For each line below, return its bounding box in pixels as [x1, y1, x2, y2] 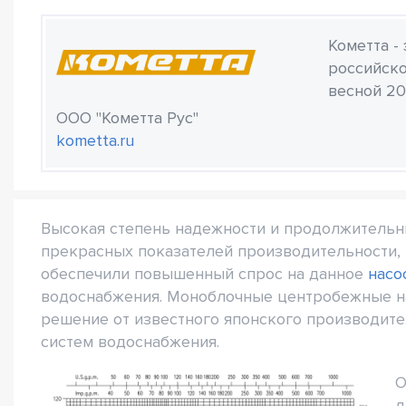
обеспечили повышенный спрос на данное [41, 264, 368, 284]
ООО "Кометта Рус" [56, 108, 198, 128]
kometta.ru [56, 130, 134, 150]
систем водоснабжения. [41, 332, 219, 352]
